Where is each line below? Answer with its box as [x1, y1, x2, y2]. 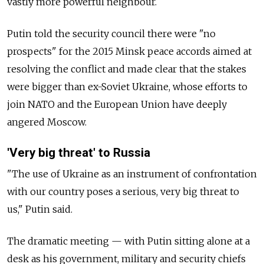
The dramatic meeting [7, 235, 111, 247]
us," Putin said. [7, 203, 72, 215]
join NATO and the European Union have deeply [7, 98, 227, 111]
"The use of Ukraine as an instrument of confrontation [7, 167, 257, 180]
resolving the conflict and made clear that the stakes [7, 63, 246, 75]
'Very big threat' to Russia [7, 146, 150, 160]
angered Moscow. [7, 116, 87, 128]
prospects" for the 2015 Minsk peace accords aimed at [7, 45, 252, 58]
